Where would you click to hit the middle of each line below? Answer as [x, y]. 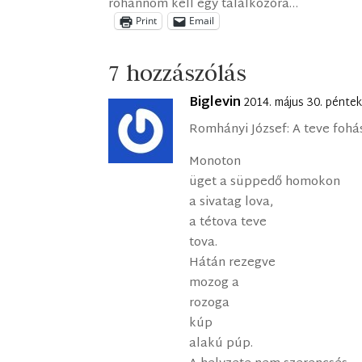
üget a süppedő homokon [265, 183]
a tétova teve [228, 223]
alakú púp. [221, 344]
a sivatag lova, [232, 203]
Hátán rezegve [233, 263]
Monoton [215, 162]
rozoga [210, 304]
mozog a [215, 284]
